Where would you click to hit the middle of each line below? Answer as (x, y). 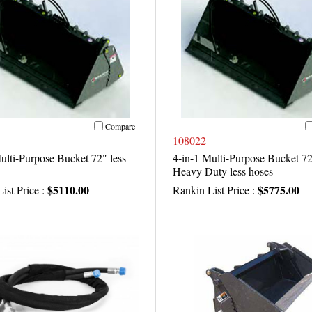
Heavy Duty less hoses (223, 171)
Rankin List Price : (215, 190)
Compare (120, 126)
